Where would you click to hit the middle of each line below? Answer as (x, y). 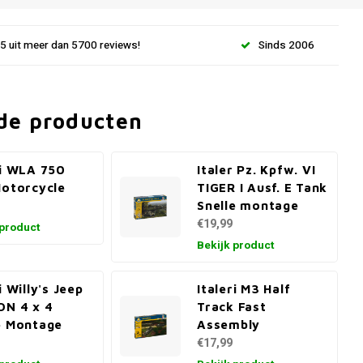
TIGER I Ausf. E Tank (263, 187)
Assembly (229, 324)
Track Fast (232, 306)
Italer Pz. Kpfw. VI (256, 169)
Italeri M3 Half (244, 288)
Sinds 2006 (286, 45)
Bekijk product (236, 246)
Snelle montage (248, 205)
